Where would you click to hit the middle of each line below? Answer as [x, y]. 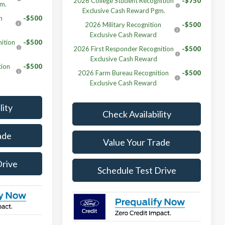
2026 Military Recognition [123, 24]
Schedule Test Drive [137, 170]
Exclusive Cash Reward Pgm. [124, 10]
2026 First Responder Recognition [124, 48]
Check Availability [137, 114]
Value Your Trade [137, 142]
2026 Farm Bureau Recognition [124, 73]
